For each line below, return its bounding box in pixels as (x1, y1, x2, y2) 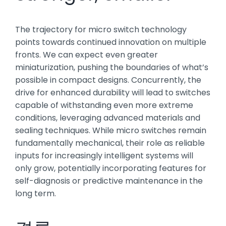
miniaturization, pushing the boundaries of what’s (15, 61, 208, 73)
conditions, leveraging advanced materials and (15, 111, 200, 124)
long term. (15, 187, 56, 199)
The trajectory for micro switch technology (15, 23, 187, 35)
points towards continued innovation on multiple (15, 36, 206, 48)
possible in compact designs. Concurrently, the (15, 74, 201, 86)
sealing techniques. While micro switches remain (15, 124, 206, 136)
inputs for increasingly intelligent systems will (15, 149, 193, 161)
